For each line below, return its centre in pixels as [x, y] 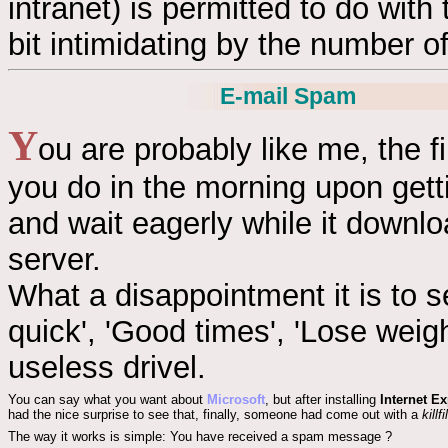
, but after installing [322, 400]
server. [54, 259]
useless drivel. [107, 367]
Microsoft [236, 400]
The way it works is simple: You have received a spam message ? [200, 436]
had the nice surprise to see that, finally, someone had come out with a [215, 415]
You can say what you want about [107, 400]
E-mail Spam [288, 96]
